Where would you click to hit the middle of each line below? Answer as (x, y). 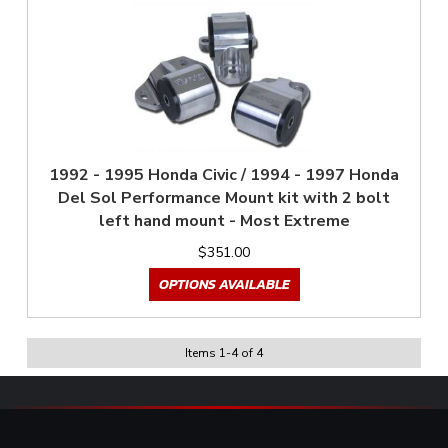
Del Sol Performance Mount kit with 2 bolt (224, 198)
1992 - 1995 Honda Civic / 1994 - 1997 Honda (224, 175)
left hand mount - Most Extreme (224, 221)
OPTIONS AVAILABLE (224, 285)
